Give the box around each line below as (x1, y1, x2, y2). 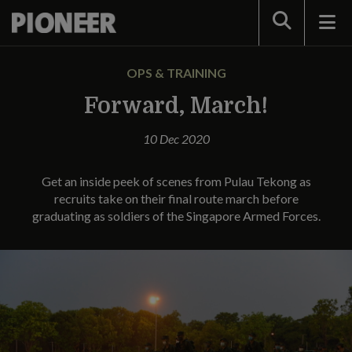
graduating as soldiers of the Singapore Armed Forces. (31, 208, 321, 223)
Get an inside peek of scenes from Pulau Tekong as (41, 174, 311, 189)
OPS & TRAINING (126, 65, 226, 80)
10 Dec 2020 (142, 131, 210, 146)
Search (271, 14, 312, 29)
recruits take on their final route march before (53, 191, 299, 206)
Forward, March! (84, 93, 268, 119)
